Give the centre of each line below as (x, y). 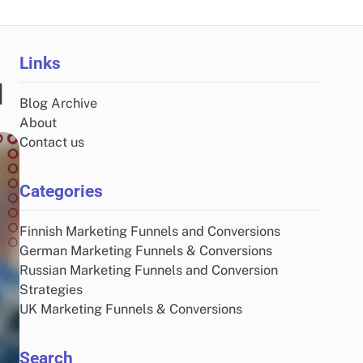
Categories (61, 191)
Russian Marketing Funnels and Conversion (149, 270)
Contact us (52, 142)
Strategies (51, 290)
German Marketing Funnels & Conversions (146, 251)
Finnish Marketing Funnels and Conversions (150, 231)
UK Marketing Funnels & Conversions (131, 309)
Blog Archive (58, 103)
